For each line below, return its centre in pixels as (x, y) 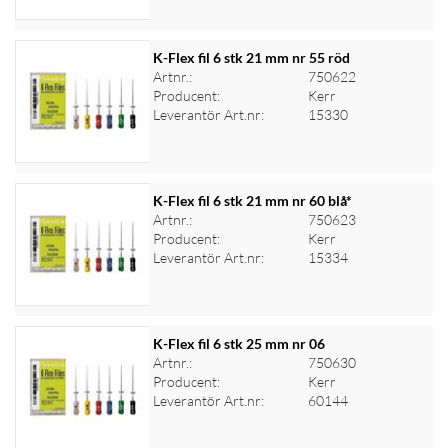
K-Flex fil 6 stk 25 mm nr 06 (238, 343)
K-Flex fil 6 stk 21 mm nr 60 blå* (252, 200)
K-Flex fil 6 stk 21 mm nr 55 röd (251, 57)
